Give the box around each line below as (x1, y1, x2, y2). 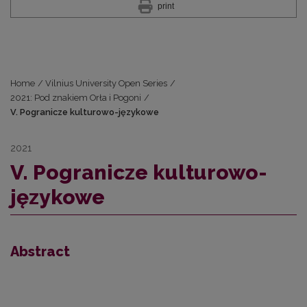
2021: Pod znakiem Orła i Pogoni (10, 93, 141, 103)
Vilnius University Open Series (45, 78, 168, 89)
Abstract (10, 243, 70, 260)
